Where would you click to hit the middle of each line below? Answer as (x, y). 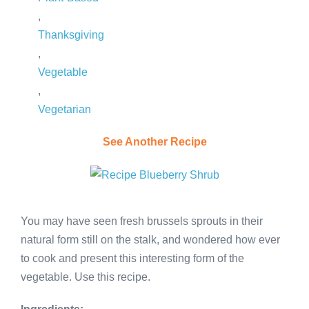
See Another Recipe (154, 141)
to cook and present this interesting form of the (132, 258)
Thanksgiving (71, 34)
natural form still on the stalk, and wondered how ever (150, 239)
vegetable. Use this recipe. (86, 277)
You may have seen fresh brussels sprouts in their (142, 221)
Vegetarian (64, 109)
